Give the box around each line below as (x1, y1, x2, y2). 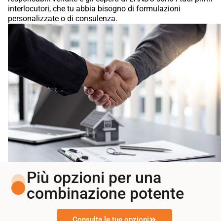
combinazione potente (27, 184, 184, 203)
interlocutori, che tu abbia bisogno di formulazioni (8, 3, 181, 13)
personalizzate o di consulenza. (8, 13, 117, 23)
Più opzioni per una (27, 168, 162, 187)
